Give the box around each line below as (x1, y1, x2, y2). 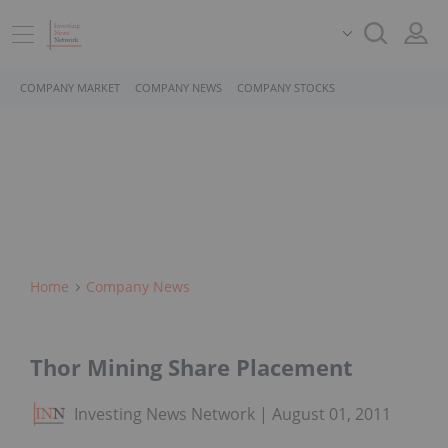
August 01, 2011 (272, 403, 391, 426)
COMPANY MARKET (20, 80, 120, 95)
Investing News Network (74, 403, 255, 426)
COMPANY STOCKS (237, 80, 335, 95)
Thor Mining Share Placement (30, 352, 353, 383)
